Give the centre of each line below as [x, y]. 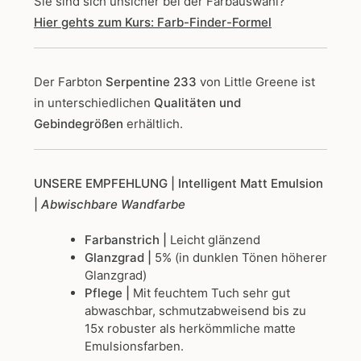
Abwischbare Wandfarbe [113, 205]
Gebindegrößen [79, 124]
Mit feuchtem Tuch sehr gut [211, 293]
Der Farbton [70, 82]
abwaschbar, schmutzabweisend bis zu [195, 311]
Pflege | [108, 293]
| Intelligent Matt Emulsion [247, 184]
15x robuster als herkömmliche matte [190, 329]
